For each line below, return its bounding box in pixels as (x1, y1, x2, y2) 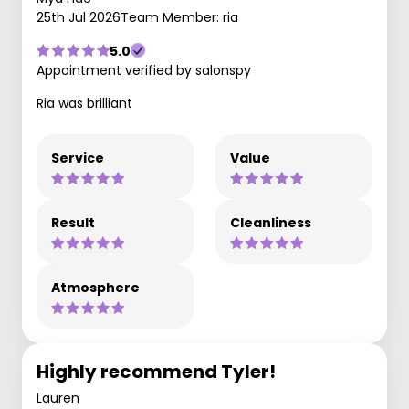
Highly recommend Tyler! (37, 358, 276, 384)
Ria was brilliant (37, 93, 132, 112)
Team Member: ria (121, 7, 238, 26)
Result (51, 213, 95, 232)
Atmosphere (51, 278, 140, 297)
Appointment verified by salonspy (37, 60, 251, 79)
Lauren (37, 388, 79, 407)
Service (51, 148, 104, 167)
